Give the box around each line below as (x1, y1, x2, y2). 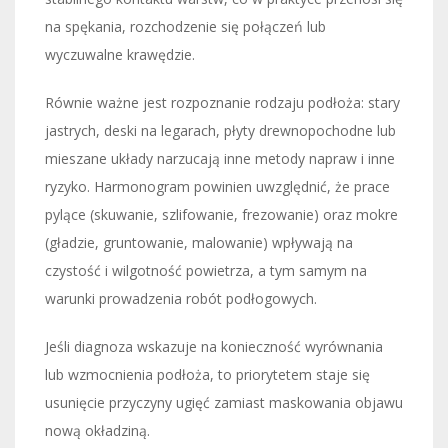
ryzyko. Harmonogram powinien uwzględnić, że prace (45, 176, 390, 196)
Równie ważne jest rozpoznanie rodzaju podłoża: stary (45, 92, 400, 112)
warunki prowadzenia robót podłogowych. (45, 288, 317, 308)
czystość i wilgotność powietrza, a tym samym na (45, 260, 367, 280)
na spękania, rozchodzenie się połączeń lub (45, 16, 326, 36)
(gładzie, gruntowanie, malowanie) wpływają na (45, 232, 353, 252)
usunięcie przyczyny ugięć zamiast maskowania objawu (45, 392, 403, 412)
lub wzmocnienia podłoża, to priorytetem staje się (45, 364, 370, 384)
